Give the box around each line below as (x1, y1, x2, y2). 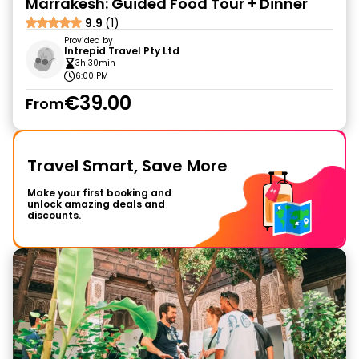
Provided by (64, 34, 113, 46)
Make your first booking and (27, 186, 171, 200)
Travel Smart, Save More (27, 155, 228, 177)
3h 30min (75, 57, 115, 69)
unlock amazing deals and (27, 197, 165, 211)
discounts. (27, 208, 81, 222)
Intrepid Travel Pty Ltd (64, 44, 179, 58)
